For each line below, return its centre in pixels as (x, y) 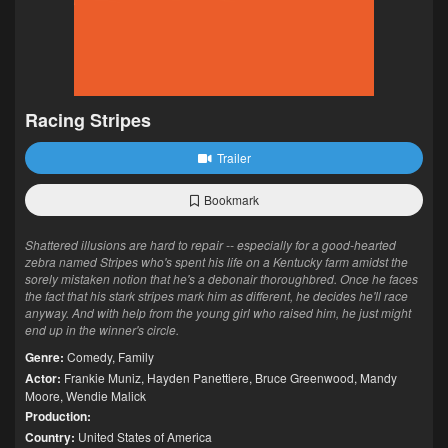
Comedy (89, 356)
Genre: (44, 357)
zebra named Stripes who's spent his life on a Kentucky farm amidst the (216, 261)
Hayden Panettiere (198, 377)
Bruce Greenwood (304, 377)
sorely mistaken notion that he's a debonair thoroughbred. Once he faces (221, 278)
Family (136, 356)
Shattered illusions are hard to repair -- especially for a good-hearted (210, 244)
